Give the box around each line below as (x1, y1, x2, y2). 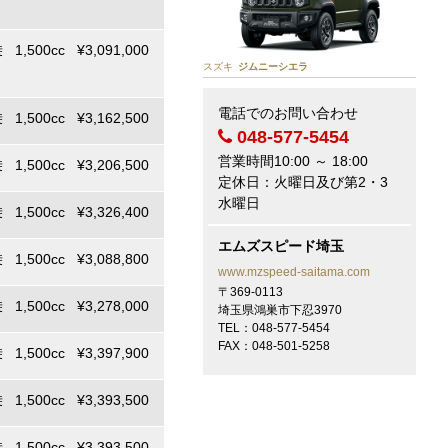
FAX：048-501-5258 (217, 338, 330, 353)
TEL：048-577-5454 (217, 320, 330, 335)
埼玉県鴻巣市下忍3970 (217, 302, 342, 317)
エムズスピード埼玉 (217, 237, 344, 254)
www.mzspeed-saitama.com (217, 264, 370, 279)
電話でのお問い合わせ (217, 104, 358, 121)
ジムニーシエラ (237, 60, 308, 72)
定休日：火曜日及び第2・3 (217, 173, 388, 190)
